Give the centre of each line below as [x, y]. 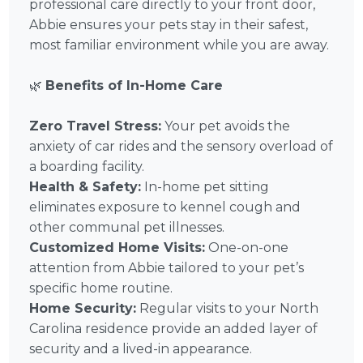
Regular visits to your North [228, 309]
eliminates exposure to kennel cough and [165, 207]
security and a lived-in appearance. [141, 349]
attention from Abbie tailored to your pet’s [167, 268]
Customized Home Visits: [117, 248]
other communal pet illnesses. [127, 228]
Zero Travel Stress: [96, 126]
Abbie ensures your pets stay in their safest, [169, 25]
